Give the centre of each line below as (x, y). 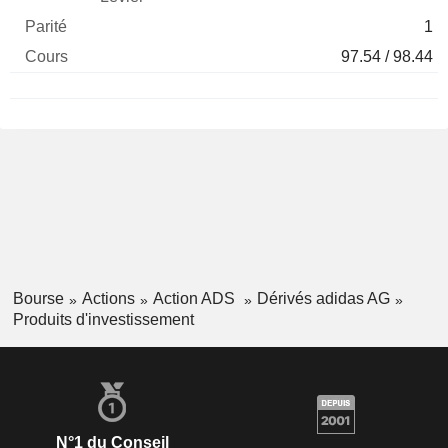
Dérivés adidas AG (323, 299)
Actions (108, 299)
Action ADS (195, 299)
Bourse (38, 299)
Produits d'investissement (103, 319)
